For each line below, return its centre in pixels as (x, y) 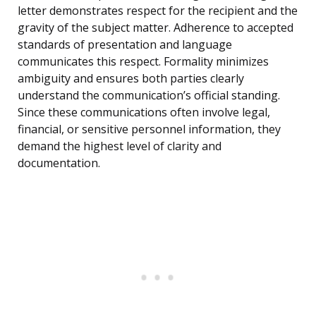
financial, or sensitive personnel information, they (149, 129)
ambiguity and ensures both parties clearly (131, 79)
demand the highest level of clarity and (120, 146)
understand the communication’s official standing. (149, 96)
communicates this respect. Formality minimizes (143, 62)
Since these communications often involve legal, (144, 113)
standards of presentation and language (125, 45)
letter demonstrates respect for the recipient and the (158, 11)
